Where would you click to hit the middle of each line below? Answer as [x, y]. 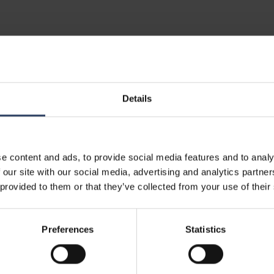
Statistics [206, 229]
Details [137, 98]
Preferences [68, 229]
